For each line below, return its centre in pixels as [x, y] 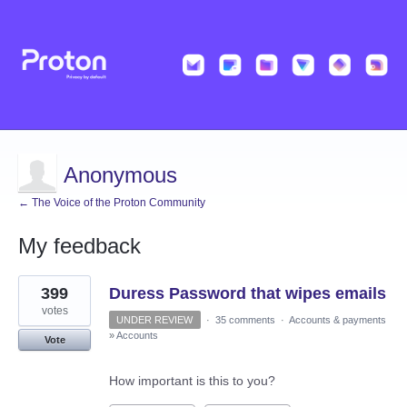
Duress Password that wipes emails [248, 294]
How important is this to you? [192, 381]
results [37, 295]
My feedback [79, 246]
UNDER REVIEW [155, 320]
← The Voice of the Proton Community [112, 203]
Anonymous [120, 175]
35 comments [245, 320]
